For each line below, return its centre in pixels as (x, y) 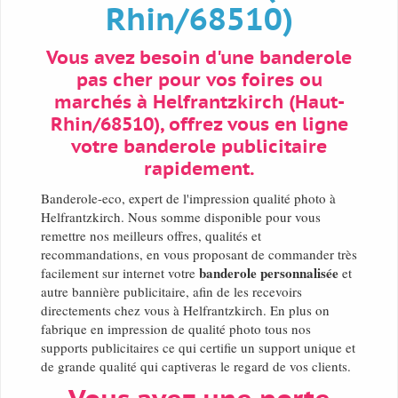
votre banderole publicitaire (199, 147)
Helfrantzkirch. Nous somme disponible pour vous (181, 217)
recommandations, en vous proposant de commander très (199, 255)
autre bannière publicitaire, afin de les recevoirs (171, 292)
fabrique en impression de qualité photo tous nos (176, 329)
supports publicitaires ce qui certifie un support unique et (198, 348)
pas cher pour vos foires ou (199, 81)
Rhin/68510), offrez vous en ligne (199, 125)
